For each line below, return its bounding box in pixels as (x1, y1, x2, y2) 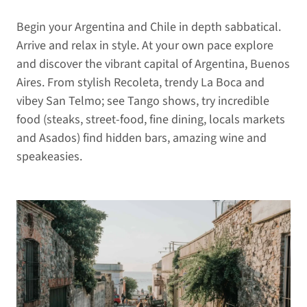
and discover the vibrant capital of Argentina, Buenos (16, 55, 290, 73)
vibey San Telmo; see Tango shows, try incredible (16, 92, 269, 110)
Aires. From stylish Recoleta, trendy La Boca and (16, 73, 265, 91)
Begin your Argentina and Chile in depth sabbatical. (16, 18, 281, 36)
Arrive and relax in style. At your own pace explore (16, 36, 273, 54)
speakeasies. (16, 147, 82, 165)
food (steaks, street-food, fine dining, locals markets (16, 110, 285, 128)
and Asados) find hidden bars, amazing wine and (16, 129, 267, 147)
